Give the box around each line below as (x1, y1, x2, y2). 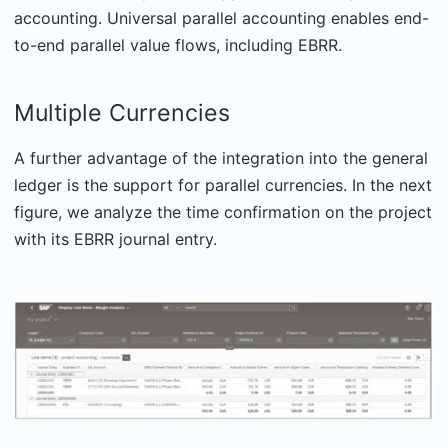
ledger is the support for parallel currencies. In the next (14, 174, 432, 195)
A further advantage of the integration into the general (14, 147, 428, 168)
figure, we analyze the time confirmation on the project (14, 201, 432, 222)
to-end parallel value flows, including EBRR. (14, 34, 342, 55)
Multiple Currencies (14, 98, 230, 127)
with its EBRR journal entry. (14, 228, 217, 249)
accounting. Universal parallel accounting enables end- (14, 7, 429, 28)
